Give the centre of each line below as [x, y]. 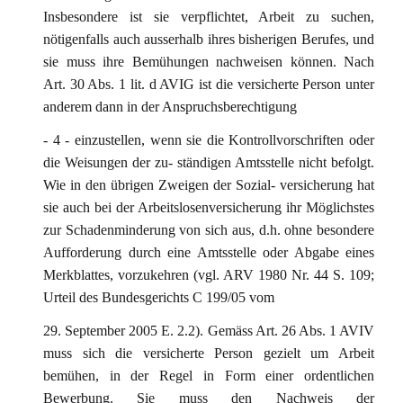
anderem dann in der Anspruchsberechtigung [170, 107]
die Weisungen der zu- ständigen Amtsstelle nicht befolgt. [209, 162]
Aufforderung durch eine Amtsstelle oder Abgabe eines [209, 252]
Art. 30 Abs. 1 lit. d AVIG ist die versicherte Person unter [209, 84]
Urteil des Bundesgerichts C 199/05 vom [159, 297]
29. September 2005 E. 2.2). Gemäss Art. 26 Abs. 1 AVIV [209, 331]
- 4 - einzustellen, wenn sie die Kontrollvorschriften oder [209, 140]
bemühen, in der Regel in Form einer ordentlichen [209, 376]
